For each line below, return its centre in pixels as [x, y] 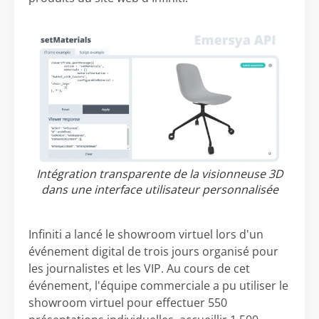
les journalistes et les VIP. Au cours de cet [139, 268]
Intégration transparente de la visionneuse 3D [159, 174]
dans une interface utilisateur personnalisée [159, 189]
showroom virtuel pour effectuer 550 [128, 303]
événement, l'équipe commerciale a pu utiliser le [158, 286]
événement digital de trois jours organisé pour [153, 251]
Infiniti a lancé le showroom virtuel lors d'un [146, 234]
